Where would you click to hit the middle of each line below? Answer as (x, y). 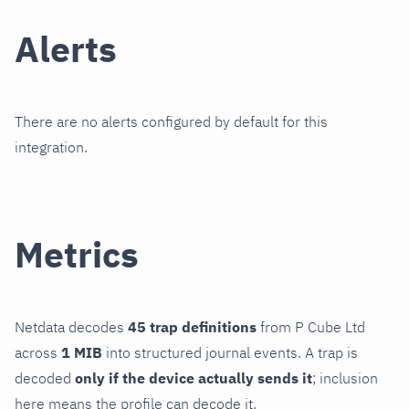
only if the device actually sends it (194, 378)
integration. (51, 147)
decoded (45, 378)
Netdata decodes (71, 327)
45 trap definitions (192, 327)
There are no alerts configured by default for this (171, 121)
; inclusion (345, 378)
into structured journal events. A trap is (230, 353)
